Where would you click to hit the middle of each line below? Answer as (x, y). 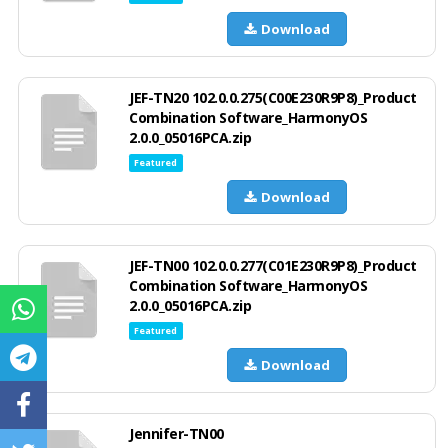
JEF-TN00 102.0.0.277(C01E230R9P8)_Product (273, 265)
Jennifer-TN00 (176, 433)
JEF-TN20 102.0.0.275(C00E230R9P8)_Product (273, 97)
